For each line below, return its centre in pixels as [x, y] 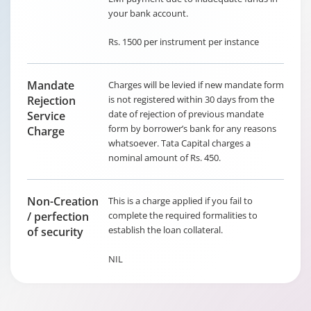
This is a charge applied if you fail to [180, 201]
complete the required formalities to [183, 215]
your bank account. [148, 13]
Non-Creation [63, 201]
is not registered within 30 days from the [191, 99]
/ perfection [58, 217]
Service [46, 116]
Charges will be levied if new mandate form [196, 85]
